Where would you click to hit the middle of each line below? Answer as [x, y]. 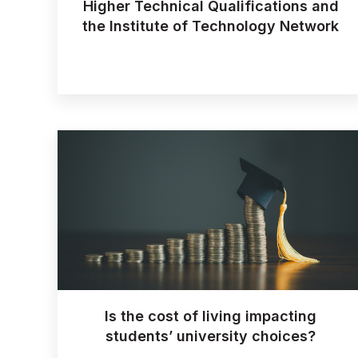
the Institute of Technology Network [211, 26]
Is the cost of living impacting [211, 316]
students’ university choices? [211, 336]
